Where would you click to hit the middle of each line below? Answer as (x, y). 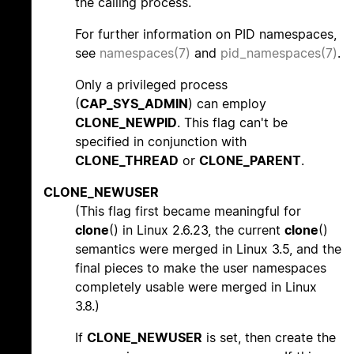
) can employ (227, 104)
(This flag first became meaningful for (188, 211)
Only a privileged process (151, 85)
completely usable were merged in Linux (196, 287)
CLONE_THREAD (127, 161)
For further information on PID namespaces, (206, 34)
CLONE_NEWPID (126, 123)
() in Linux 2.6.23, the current (197, 230)
